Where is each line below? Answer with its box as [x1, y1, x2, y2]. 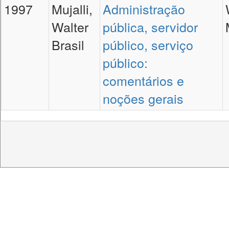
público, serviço [103, 35, 193, 54]
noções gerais [103, 89, 184, 107]
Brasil [52, 35, 84, 54]
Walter [52, 17, 88, 36]
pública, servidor [103, 17, 198, 36]
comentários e [103, 71, 184, 89]
